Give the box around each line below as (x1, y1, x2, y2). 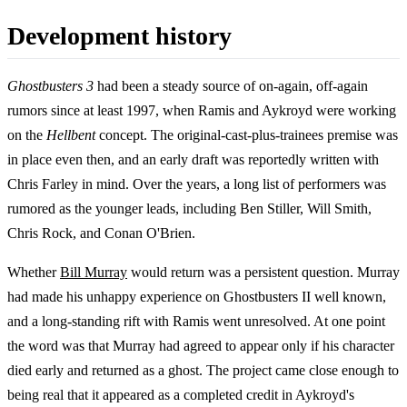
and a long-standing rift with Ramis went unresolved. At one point (7, 313, 385, 330)
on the (7, 127, 46, 144)
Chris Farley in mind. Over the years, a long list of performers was (7, 176, 386, 193)
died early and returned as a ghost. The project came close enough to (7, 362, 399, 379)
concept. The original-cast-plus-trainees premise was (95, 127, 398, 144)
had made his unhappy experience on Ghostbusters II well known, (7, 289, 386, 305)
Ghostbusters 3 (7, 78, 94, 94)
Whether (7, 264, 60, 281)
